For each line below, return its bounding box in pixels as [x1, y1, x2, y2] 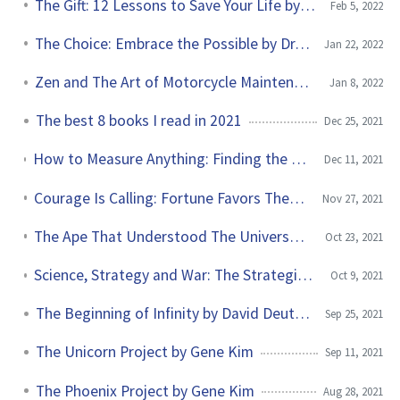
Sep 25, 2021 [325, 306, 383, 321]
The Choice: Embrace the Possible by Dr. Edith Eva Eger [294, 33, 310, 54]
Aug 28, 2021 [323, 383, 383, 398]
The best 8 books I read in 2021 [36, 111, 242, 131]
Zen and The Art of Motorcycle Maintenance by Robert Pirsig [293, 72, 309, 93]
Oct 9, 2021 [330, 267, 383, 282]
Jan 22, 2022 [324, 36, 383, 51]
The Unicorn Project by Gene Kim [36, 342, 254, 362]
